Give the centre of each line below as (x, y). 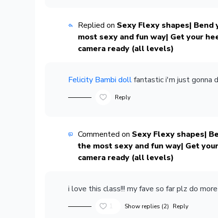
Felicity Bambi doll (100, 80)
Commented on (105, 134)
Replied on (98, 25)
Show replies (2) (147, 206)
